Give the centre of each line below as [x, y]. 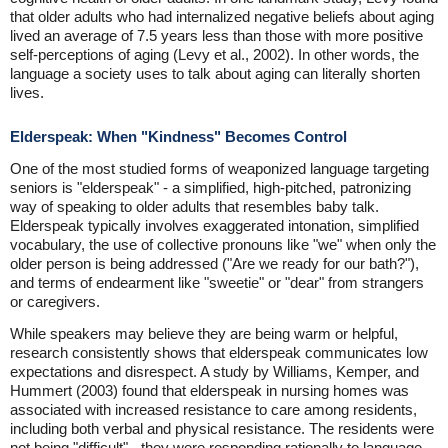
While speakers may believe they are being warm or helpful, [204, 334]
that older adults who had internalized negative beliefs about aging [222, 17]
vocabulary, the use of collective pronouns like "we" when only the [223, 245]
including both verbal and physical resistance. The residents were [222, 429]
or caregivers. [55, 302]
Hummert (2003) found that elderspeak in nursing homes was [209, 391]
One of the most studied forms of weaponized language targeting [219, 169]
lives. [27, 93]
